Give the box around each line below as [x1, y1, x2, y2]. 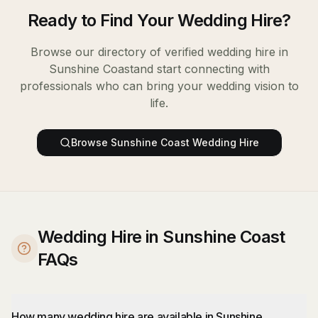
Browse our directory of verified [30, 45, 207, 59]
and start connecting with [133, 62, 270, 76]
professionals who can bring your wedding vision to [19, 79, 299, 93]
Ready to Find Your [27, 10, 178, 31]
